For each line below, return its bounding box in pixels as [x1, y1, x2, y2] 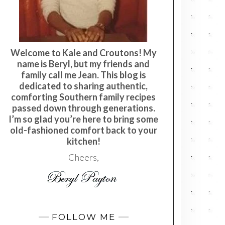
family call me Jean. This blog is [21, 69, 146, 81]
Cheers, [68, 152, 99, 163]
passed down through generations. [12, 102, 155, 114]
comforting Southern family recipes [11, 91, 156, 103]
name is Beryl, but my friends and [17, 58, 150, 70]
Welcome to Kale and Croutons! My [10, 47, 157, 59]
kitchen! [66, 136, 100, 147]
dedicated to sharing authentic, [19, 80, 148, 92]
